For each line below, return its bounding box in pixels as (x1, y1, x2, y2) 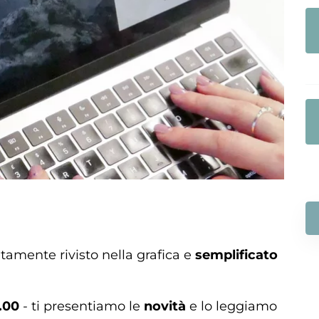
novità (144, 298, 186, 314)
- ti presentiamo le (19, 298, 144, 314)
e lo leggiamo (186, 298, 277, 314)
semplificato (195, 247, 278, 263)
